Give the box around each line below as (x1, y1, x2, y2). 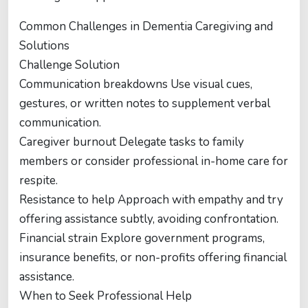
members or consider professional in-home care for (19, 153, 288, 169)
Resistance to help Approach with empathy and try (19, 192, 283, 208)
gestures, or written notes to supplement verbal (19, 96, 270, 111)
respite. (19, 173, 58, 188)
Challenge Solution (19, 57, 120, 73)
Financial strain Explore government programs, (19, 230, 265, 246)
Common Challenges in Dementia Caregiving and (19, 19, 273, 34)
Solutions (19, 38, 69, 54)
